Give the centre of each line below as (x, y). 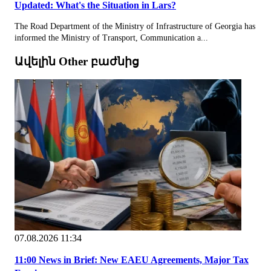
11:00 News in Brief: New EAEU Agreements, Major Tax (132, 260)
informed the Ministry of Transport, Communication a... (111, 38)
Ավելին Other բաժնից (77, 61)
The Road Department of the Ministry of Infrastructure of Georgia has (135, 26)
